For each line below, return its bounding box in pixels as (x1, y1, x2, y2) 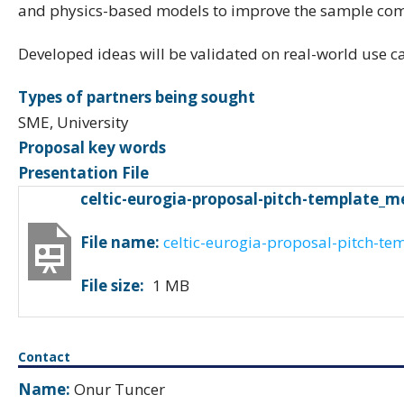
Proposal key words (18, 137, 166, 158)
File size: (80, 275, 144, 296)
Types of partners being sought (18, 87, 255, 107)
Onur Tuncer (70, 379, 165, 399)
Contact (18, 348, 70, 365)
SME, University (18, 112, 129, 133)
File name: (80, 232, 160, 252)
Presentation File (18, 162, 149, 183)
